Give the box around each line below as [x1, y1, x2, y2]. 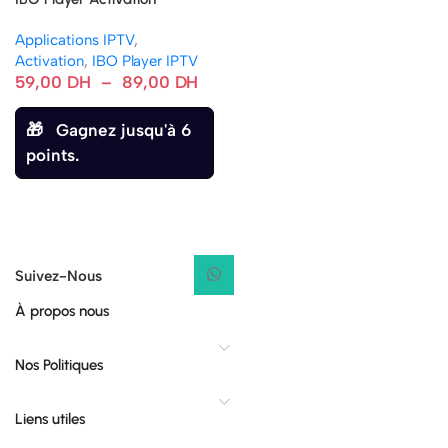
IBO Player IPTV [91, 51, 199, 70]
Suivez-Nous [15, 267, 102, 285]
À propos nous [15, 302, 109, 320]
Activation [15, 51, 84, 70]
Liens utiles [15, 410, 85, 428]
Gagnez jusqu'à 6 [55, 119, 191, 140]
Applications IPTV [15, 30, 134, 49]
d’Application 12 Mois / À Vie [15, 10, 204, 29]
